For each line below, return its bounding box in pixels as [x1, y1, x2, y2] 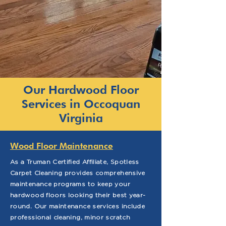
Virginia [59, 111, 103, 125]
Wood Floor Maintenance [10, 141, 113, 151]
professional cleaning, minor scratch [10, 213, 130, 221]
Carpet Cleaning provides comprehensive [10, 169, 145, 177]
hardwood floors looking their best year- [10, 191, 146, 199]
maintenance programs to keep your [10, 180, 130, 188]
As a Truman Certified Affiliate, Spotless [10, 158, 139, 165]
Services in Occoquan [21, 97, 140, 110]
